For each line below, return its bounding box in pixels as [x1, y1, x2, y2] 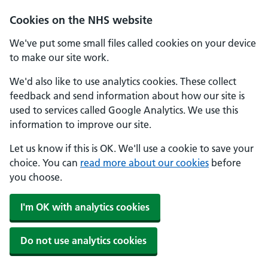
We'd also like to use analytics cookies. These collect [10, 75, 236, 87]
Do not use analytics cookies [20, 234, 147, 246]
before [209, 157, 241, 169]
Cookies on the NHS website [10, 13, 153, 27]
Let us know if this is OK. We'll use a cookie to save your [10, 142, 254, 154]
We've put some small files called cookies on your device [10, 37, 256, 49]
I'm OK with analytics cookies [20, 201, 150, 213]
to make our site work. [10, 51, 109, 63]
